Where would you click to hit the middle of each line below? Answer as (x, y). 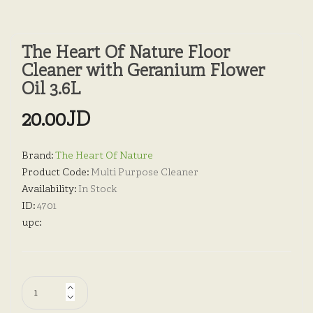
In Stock (98, 190)
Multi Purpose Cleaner (145, 173)
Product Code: (56, 173)
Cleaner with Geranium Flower (143, 72)
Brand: (38, 156)
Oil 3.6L (51, 90)
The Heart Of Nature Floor (126, 54)
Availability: (50, 190)
